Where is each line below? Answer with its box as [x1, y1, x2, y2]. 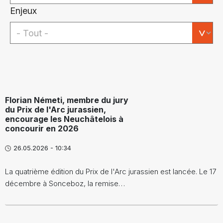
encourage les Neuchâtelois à [5, 114, 123, 124]
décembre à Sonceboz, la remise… [5, 179, 125, 188]
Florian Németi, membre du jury [5, 95, 128, 105]
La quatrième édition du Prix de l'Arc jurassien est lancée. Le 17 [5, 167, 216, 176]
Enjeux [10, 5, 37, 16]
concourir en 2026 [5, 123, 79, 133]
